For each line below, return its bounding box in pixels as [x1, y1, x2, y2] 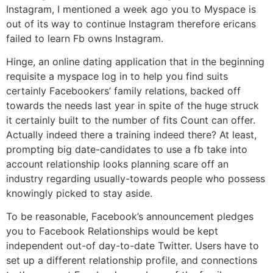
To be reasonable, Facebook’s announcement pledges [6, 210, 253, 223]
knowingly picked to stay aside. [6, 186, 152, 199]
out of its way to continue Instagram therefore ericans [6, 17, 256, 30]
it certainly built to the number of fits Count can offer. [6, 113, 255, 126]
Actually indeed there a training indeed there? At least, [6, 128, 257, 141]
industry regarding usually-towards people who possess [6, 172, 265, 185]
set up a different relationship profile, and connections [6, 254, 257, 267]
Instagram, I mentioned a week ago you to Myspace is [6, 2, 256, 15]
